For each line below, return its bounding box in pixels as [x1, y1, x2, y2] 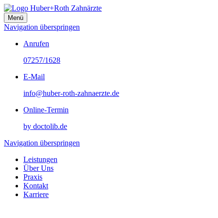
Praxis [23, 173, 42, 181]
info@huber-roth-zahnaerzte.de [23, 89, 119, 97]
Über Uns [23, 164, 54, 172]
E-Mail [23, 73, 45, 81]
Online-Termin [23, 106, 69, 114]
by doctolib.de [23, 122, 67, 130]
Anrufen [23, 39, 49, 48]
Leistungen [23, 155, 57, 163]
